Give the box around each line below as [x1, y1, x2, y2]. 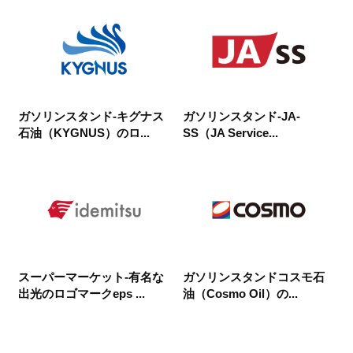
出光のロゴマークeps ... [18, 286, 145, 300]
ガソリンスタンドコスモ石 [183, 269, 325, 284]
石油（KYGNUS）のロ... [18, 126, 150, 140]
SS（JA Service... [183, 126, 278, 140]
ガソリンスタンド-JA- [183, 110, 300, 124]
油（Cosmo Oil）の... [183, 286, 298, 300]
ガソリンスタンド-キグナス [18, 110, 164, 124]
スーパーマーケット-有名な [18, 269, 164, 284]
